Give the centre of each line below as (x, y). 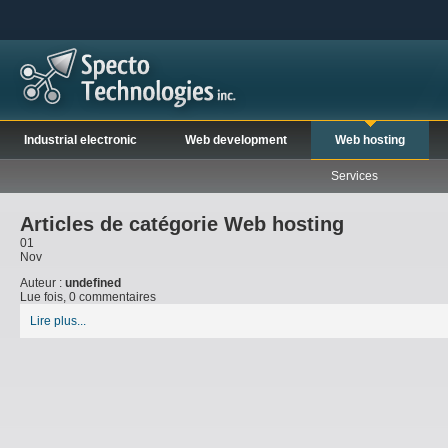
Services (354, 176)
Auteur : (42, 283)
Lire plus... (58, 321)
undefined (93, 283)
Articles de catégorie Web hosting (182, 224)
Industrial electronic (80, 140)
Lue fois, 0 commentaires (88, 297)
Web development (236, 140)
